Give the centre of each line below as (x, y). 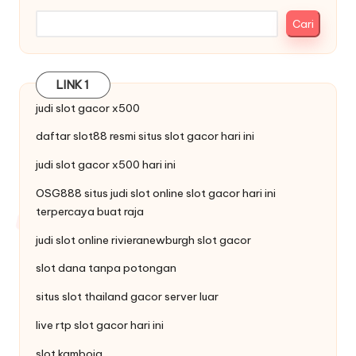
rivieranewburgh (153, 240)
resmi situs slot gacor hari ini (181, 136)
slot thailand (95, 297)
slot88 (90, 136)
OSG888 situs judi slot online (111, 193)
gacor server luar (173, 297)
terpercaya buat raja (90, 211)
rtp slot (75, 325)
